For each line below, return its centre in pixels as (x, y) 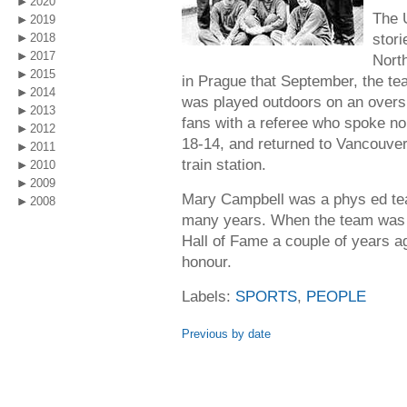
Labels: (208, 296)
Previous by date (226, 334)
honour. (207, 262)
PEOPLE (336, 296)
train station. (224, 164)
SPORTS (266, 296)
